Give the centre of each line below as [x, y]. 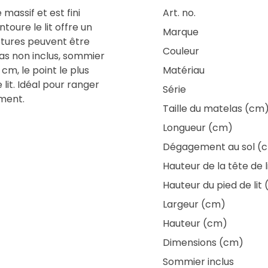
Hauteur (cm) [195, 223]
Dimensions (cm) [203, 243]
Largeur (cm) [194, 204]
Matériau [184, 70]
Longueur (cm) [198, 128]
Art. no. [179, 13]
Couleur [181, 51]
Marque [181, 32]
